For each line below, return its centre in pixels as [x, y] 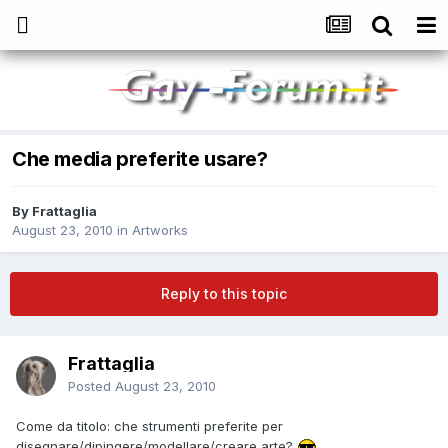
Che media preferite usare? [140, 159]
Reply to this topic [224, 294]
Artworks [160, 230]
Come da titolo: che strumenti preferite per [149, 426]
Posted [91, 386]
